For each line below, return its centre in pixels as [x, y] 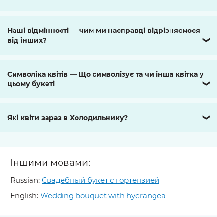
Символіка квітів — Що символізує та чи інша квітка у [106, 74]
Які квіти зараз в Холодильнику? [68, 117]
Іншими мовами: [50, 162]
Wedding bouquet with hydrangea [103, 195]
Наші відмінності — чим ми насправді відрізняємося [104, 30]
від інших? [27, 40]
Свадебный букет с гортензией [101, 180]
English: [24, 195]
